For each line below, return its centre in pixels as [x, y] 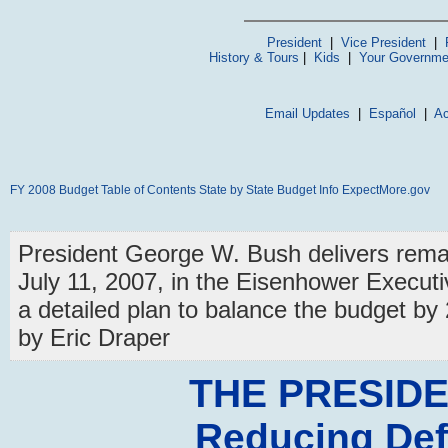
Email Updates [307, 113]
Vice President [383, 42]
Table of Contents [148, 190]
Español [392, 113]
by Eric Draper [94, 337]
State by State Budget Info [269, 190]
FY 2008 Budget [54, 190]
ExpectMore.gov [386, 190]
